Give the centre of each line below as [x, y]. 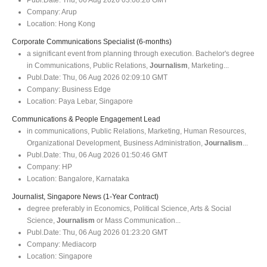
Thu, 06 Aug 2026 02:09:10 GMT [114, 77]
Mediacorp [78, 244]
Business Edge [86, 89]
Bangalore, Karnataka [93, 178]
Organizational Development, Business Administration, [116, 143]
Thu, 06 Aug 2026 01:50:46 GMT [114, 155]
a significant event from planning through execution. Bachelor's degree [141, 53]
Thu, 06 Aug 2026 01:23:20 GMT [114, 232]
